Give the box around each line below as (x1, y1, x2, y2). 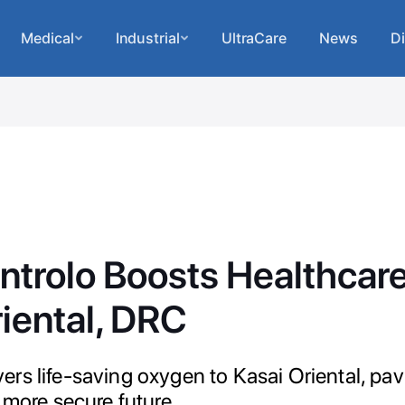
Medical (21, 29, 74, 47)
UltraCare (221, 29, 287, 47)
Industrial (115, 29, 180, 47)
